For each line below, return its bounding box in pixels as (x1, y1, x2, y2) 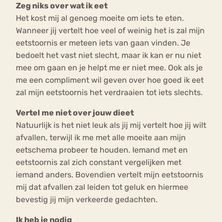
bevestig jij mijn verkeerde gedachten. (16, 195, 160, 205)
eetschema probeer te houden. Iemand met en (16, 145, 188, 155)
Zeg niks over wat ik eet (16, 1, 109, 11)
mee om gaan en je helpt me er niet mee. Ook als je (16, 63, 203, 73)
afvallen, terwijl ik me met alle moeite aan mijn (16, 133, 186, 143)
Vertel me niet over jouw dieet (16, 108, 134, 118)
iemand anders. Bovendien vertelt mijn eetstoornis (16, 170, 203, 180)
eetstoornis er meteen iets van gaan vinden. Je (16, 38, 190, 48)
